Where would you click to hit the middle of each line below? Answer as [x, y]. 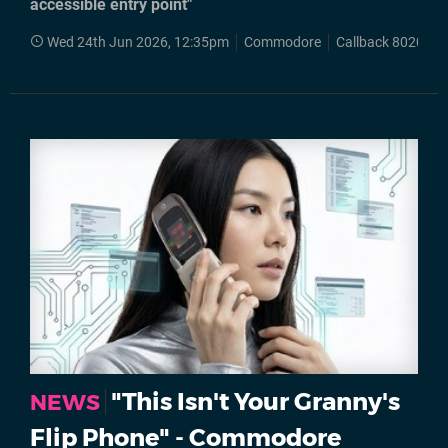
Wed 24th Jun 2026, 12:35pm [138, 42]
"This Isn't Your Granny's [255, 402]
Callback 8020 [380, 42]
